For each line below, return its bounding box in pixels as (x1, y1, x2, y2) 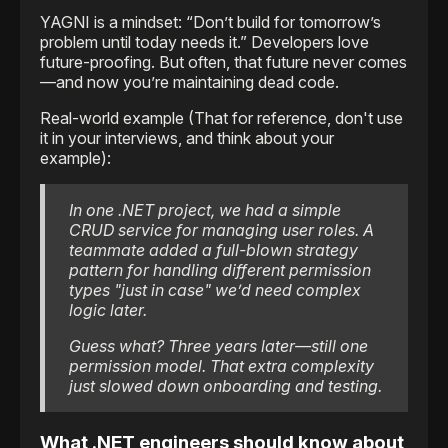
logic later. (69, 300, 147, 321)
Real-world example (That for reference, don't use (40, 108, 403, 129)
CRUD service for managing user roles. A (69, 220, 374, 241)
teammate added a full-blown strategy (69, 240, 358, 261)
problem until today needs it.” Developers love (40, 32, 369, 53)
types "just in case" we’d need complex (69, 280, 361, 301)
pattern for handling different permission (69, 260, 371, 281)
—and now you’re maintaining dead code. (40, 72, 339, 93)
